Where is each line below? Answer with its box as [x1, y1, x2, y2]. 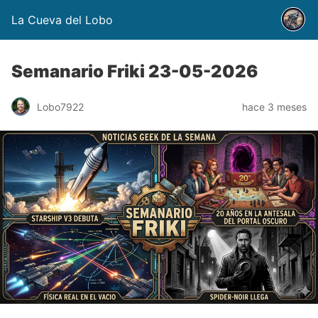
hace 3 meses [242, 100, 307, 113]
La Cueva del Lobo [11, 13, 113, 27]
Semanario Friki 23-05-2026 [11, 61, 258, 82]
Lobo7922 [37, 100, 84, 113]
